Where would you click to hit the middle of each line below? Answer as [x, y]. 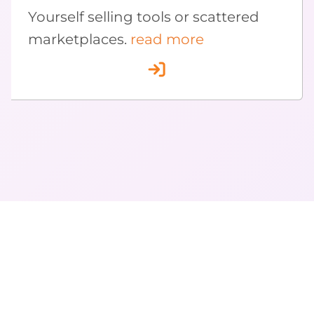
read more [167, 40]
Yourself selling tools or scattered [144, 17]
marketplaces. [79, 40]
